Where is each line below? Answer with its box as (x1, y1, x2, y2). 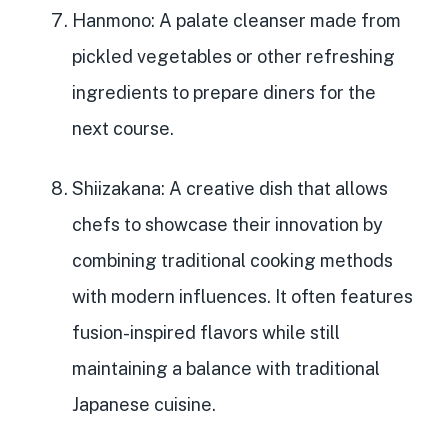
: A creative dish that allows (161, 177, 388, 199)
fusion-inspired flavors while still (72, 321, 340, 343)
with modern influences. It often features (72, 285, 413, 307)
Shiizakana (72, 177, 161, 199)
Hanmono (72, 9, 151, 31)
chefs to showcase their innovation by (72, 213, 383, 235)
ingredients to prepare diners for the (72, 81, 376, 103)
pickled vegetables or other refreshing (72, 45, 395, 67)
